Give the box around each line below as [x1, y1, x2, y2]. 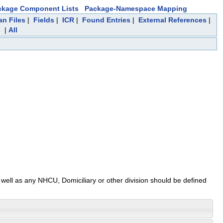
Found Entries [82, 16, 130, 24]
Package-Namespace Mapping [85, 4, 187, 12]
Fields [33, 16, 54, 24]
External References [138, 16, 207, 24]
